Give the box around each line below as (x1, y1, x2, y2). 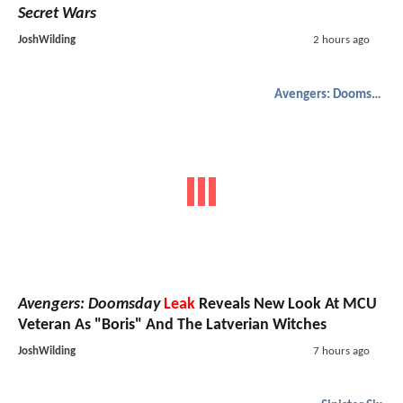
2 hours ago (312, 34, 370, 47)
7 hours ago (312, 345, 370, 357)
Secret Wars (18, 5, 96, 23)
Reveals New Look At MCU (195, 295, 377, 313)
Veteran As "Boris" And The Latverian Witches (18, 316, 327, 334)
